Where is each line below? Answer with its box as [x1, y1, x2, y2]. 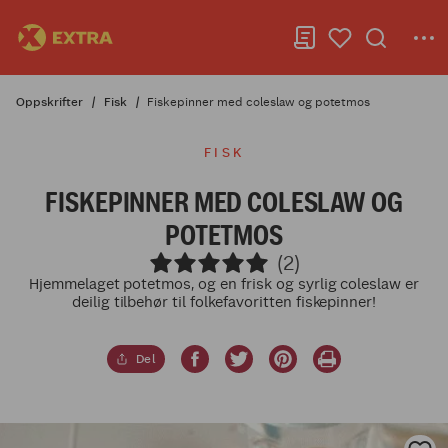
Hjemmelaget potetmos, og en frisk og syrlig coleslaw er [28, 274, 420, 293]
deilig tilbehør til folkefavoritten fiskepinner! [71, 292, 377, 311]
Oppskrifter [16, 95, 83, 109]
